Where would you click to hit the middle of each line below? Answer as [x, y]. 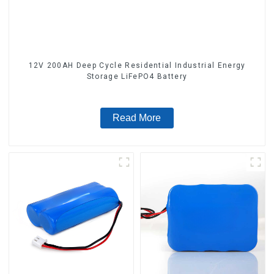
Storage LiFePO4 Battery [137, 77]
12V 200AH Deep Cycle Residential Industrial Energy [137, 66]
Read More [137, 118]
